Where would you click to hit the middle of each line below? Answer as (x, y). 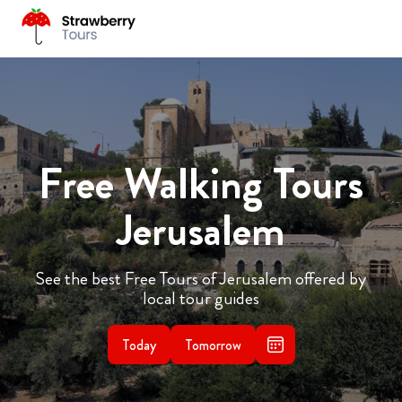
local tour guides (201, 298)
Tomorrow (213, 345)
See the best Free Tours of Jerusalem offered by (201, 279)
